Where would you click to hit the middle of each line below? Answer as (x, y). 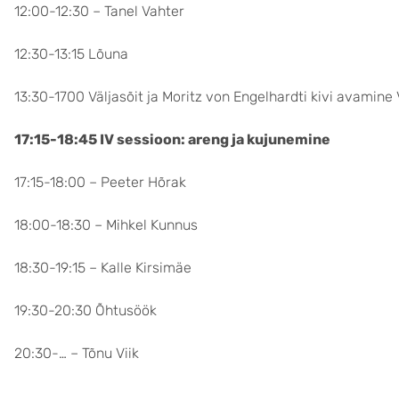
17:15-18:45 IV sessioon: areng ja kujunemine (172, 139)
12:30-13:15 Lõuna (71, 54)
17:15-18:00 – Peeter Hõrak (100, 182)
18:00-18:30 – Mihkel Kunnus (106, 225)
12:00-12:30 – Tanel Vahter (99, 11)
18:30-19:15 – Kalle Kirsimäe (103, 268)
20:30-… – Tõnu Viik (77, 353)
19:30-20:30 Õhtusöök (85, 310)
